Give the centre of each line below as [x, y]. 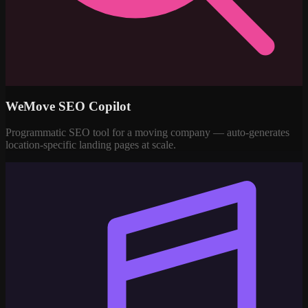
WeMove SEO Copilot [68, 106]
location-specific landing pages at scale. [91, 145]
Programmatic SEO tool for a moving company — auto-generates [147, 133]
